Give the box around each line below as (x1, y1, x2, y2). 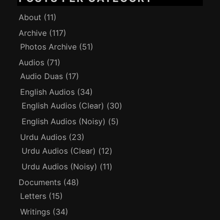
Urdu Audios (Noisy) (22, 161, 98, 171)
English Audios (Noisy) (22, 116, 106, 126)
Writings (20, 206, 51, 217)
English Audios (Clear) (22, 100, 105, 110)
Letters (20, 191, 47, 201)
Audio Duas (20, 71, 63, 81)
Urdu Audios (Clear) (22, 145, 96, 156)
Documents (19, 177, 61, 187)
